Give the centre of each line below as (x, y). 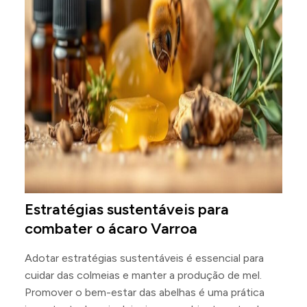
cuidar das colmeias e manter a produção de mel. (143, 275)
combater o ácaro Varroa (111, 229)
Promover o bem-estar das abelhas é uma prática (145, 292)
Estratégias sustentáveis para (127, 209)
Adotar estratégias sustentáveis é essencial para (144, 258)
